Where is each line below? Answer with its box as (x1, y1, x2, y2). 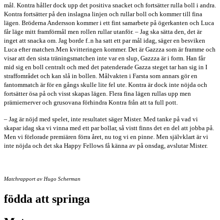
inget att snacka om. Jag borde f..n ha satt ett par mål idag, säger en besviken (4, 36, 205, 44)
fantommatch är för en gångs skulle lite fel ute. (4, 81, 128, 88)
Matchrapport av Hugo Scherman (4, 176, 81, 182)
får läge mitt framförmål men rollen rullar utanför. (4, 27, 135, 35)
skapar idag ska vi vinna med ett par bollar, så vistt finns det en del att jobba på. (4, 124, 214, 132)
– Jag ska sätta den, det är (135, 27, 202, 35)
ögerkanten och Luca (158, 19, 214, 27)
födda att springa (4, 192, 90, 205)
